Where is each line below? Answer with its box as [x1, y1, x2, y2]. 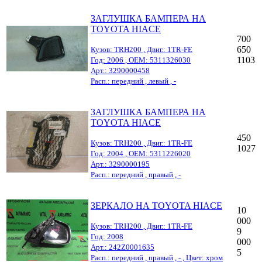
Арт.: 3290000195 [91, 159, 150, 168]
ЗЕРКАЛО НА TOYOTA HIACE [91, 200, 222, 211]
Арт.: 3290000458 [91, 65, 150, 75]
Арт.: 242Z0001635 [91, 242, 154, 251]
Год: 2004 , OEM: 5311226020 [91, 149, 191, 158]
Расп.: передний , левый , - [91, 76, 176, 85]
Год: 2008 [91, 232, 123, 241]
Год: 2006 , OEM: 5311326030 [91, 55, 191, 64]
